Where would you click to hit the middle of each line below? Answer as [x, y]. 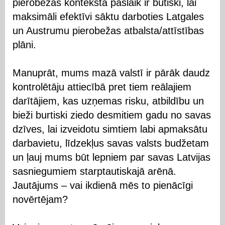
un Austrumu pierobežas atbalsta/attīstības [108, 30]
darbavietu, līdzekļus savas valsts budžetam [111, 143]
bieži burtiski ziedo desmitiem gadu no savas [112, 115]
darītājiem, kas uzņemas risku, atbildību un [108, 101]
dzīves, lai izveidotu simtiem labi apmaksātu [110, 129]
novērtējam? [40, 199]
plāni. [24, 44]
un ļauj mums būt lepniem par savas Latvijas [111, 157]
